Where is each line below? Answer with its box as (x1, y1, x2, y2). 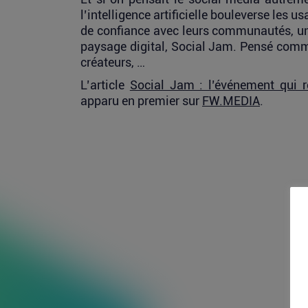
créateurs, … (80, 55, 145, 69)
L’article (80, 78, 130, 92)
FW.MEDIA (202, 93, 260, 108)
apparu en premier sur (80, 93, 202, 108)
